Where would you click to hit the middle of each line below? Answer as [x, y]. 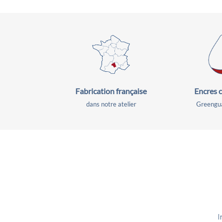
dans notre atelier [111, 104]
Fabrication [96, 91]
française [131, 91]
